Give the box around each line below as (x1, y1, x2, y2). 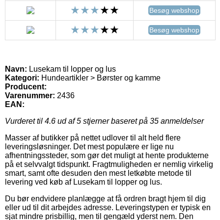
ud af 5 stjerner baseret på (55, 116, 150, 125)
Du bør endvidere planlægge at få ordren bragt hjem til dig (5, 194, 206, 203)
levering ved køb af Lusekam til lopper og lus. (5, 177, 162, 186)
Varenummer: (5, 91, 55, 100)
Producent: (5, 82, 47, 91)
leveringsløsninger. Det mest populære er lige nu (5, 142, 174, 151)
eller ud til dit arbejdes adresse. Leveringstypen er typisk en (5, 203, 211, 212)
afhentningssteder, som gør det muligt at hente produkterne (5, 151, 209, 160)
